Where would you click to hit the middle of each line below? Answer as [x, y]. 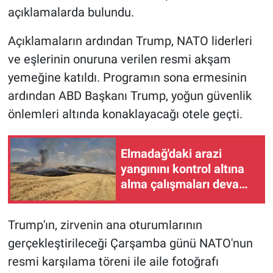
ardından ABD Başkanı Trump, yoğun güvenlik [129, 95]
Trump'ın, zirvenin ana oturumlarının [105, 225]
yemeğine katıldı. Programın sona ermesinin [127, 77]
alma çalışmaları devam [185, 184]
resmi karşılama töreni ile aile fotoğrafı [113, 261]
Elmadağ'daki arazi [171, 154]
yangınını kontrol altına [183, 169]
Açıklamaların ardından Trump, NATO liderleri [130, 41]
